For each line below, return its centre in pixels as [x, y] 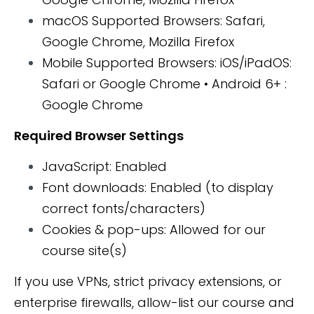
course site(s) [84, 251]
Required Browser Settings [99, 136]
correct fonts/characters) [124, 209]
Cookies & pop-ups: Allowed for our [154, 230]
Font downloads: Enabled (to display [158, 188]
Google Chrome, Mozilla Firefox [138, 42]
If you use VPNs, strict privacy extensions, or [148, 282]
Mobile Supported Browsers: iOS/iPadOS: [167, 63]
